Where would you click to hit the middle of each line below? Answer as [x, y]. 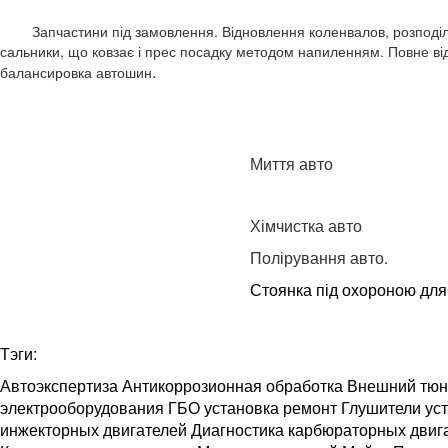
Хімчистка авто [306, 226]
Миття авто [291, 164]
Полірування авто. [319, 258]
